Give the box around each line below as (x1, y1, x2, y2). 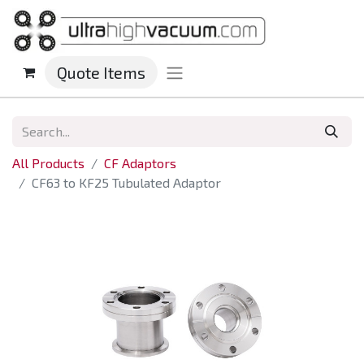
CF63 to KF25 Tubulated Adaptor (32, 175, 221, 191)
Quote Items (57, 63, 145, 83)
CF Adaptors (104, 155, 176, 171)
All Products (12, 155, 84, 171)
